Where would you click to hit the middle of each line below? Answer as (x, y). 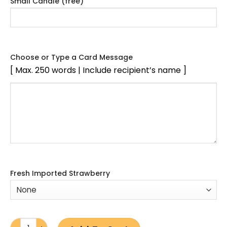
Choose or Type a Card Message (71, 58)
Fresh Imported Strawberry (60, 174)
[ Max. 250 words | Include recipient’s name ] (98, 70)
